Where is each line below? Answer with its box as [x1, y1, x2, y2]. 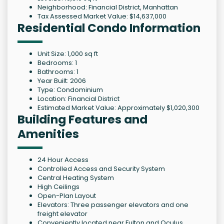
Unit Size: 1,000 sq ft [37, 49, 98, 59]
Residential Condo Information [17, 20, 200, 36]
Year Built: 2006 [37, 76, 86, 86]
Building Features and [17, 111, 147, 128]
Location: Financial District [37, 94, 119, 104]
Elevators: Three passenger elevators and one [37, 200, 188, 210]
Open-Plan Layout [37, 191, 96, 201]
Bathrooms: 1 [37, 67, 78, 77]
